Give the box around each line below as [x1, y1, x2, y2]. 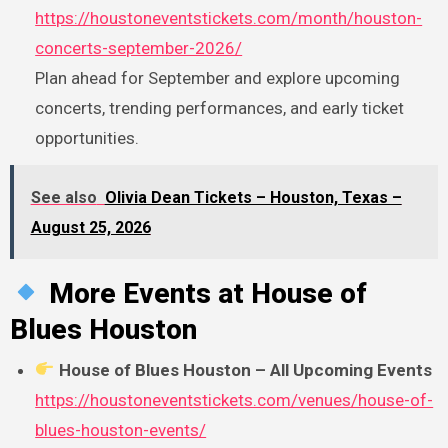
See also [30, 188, 97, 208]
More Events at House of [41, 277, 367, 311]
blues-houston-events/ [35, 419, 207, 440]
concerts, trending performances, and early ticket [35, 97, 405, 118]
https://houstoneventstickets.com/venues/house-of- [35, 389, 434, 410]
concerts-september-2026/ [35, 37, 243, 58]
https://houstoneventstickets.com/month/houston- [35, 7, 423, 28]
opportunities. [35, 127, 140, 148]
